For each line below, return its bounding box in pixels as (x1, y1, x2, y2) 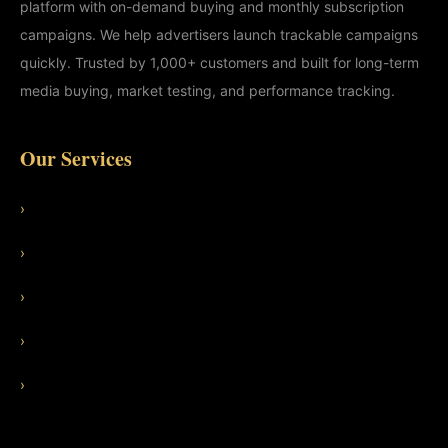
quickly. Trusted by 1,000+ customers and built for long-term (20, 53, 419, 71)
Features (25, 199, 81, 217)
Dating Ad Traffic (25, 331, 136, 349)
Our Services (20, 143, 132, 173)
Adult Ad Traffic (25, 287, 127, 305)
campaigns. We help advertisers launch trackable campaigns (20, 25, 418, 43)
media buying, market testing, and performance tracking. (20, 81, 395, 99)
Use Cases (25, 243, 94, 261)
